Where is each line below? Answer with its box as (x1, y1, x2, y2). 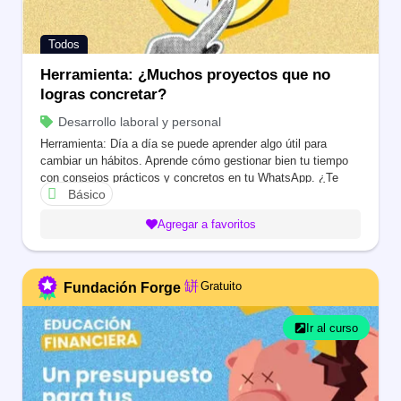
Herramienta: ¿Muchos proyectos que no (40, 65, 330, 83)
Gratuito (200, 279, 242, 294)
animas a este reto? (40, 187, 143, 201)
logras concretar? (40, 85, 166, 103)
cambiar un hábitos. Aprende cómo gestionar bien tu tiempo (40, 153, 348, 167)
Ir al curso (306, 320, 358, 335)
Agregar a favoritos (157, 217, 256, 231)
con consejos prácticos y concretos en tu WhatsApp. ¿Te (40, 170, 338, 184)
